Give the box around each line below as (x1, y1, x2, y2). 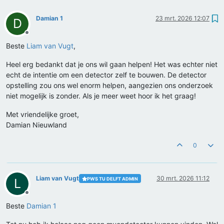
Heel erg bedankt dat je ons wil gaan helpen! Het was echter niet (6, 60, 217, 69)
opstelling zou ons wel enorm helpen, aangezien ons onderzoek (6, 81, 213, 90)
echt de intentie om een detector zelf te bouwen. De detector (6, 70, 206, 79)
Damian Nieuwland (6, 120, 67, 129)
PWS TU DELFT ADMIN (86, 175, 138, 181)
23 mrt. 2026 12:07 (155, 14, 209, 22)
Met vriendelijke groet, (6, 110, 79, 119)
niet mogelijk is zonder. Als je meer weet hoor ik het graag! (6, 91, 196, 100)
